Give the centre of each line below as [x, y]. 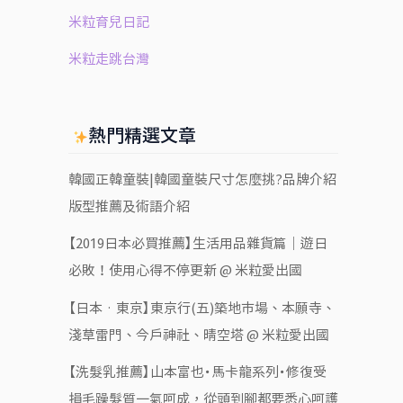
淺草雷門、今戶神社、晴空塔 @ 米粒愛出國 [199, 335]
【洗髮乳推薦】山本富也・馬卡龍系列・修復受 [197, 372]
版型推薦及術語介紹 [129, 207]
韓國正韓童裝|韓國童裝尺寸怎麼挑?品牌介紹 [202, 180]
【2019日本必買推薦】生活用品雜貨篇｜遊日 [198, 244]
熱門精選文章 [143, 135]
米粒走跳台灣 [109, 59]
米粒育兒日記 [109, 22]
